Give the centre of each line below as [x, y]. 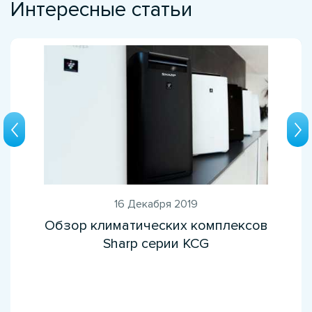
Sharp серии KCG [156, 243]
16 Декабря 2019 [156, 204]
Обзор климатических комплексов [156, 225]
